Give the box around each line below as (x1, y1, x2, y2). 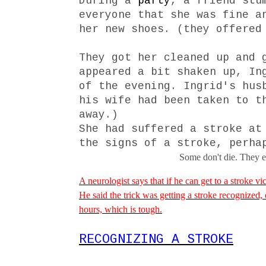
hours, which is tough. (79, 204, 162, 215)
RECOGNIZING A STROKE (79, 232, 233, 247)
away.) (79, 109, 118, 121)
